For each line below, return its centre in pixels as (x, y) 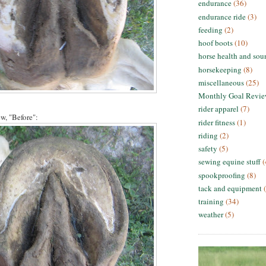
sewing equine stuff (229, 162)
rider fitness (217, 122)
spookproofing (222, 175)
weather (211, 215)
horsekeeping (220, 69)
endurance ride (222, 16)
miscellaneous (221, 82)
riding (208, 135)
